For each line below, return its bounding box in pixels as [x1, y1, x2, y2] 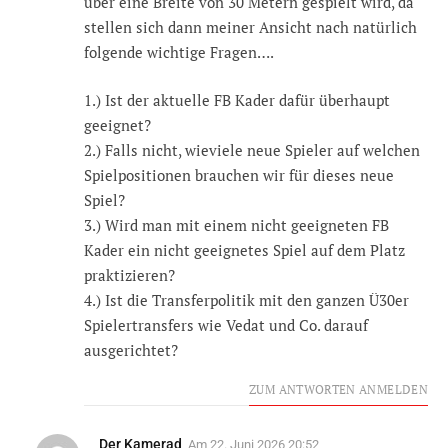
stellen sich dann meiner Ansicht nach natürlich [84, 17, 417, 38]
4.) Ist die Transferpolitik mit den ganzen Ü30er [84, 289, 409, 310]
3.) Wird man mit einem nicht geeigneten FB [84, 214, 389, 235]
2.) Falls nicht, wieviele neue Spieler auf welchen [84, 139, 420, 160]
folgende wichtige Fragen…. [84, 42, 274, 63]
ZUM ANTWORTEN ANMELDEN [249, 381, 428, 397]
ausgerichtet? [84, 339, 178, 360]
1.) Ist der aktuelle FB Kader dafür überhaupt [84, 89, 390, 110]
